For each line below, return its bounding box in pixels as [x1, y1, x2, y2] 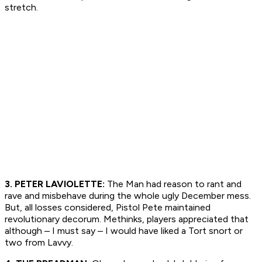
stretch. [5, 2, 38, 13]
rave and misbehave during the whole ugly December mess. [5, 190, 251, 202]
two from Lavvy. [5, 237, 73, 249]
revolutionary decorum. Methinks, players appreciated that [5, 213, 249, 225]
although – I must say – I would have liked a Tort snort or [5, 225, 243, 237]
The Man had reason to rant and [105, 178, 242, 190]
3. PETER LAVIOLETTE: [5, 178, 105, 190]
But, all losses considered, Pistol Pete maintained [5, 202, 211, 213]
